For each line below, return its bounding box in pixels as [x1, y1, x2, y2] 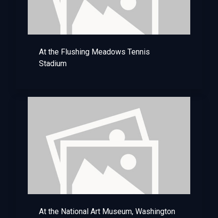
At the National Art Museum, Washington [39, 207, 175, 216]
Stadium [39, 59, 67, 68]
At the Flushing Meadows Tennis [39, 47, 150, 56]
